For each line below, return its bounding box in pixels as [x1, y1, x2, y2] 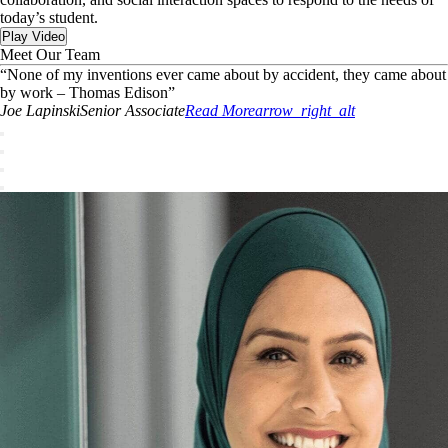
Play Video [2, 29, 65, 44]
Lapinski [26, 102, 80, 119]
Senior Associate [80, 102, 185, 119]
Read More [185, 102, 255, 119]
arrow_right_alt [255, 102, 355, 119]
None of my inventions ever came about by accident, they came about [7, 66, 446, 83]
